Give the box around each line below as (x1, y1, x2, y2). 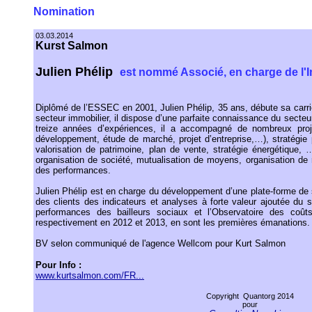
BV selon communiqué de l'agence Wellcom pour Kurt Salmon (36, 238, 286, 249)
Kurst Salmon (36, 40, 108, 52)
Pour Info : (36, 260, 81, 270)
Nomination (33, 6, 95, 17)
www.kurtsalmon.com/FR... (36, 270, 144, 281)
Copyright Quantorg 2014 (205, 292, 294, 300)
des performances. (36, 165, 111, 175)
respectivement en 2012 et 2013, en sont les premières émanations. (36, 217, 310, 228)
